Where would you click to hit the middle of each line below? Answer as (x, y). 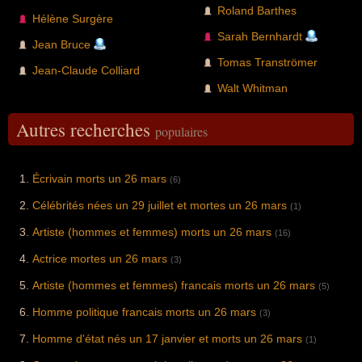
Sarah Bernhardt (260, 37)
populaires (181, 132)
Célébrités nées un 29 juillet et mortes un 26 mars (160, 206)
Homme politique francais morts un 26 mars (144, 312)
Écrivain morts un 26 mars (99, 179)
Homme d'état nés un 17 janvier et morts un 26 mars (167, 339)
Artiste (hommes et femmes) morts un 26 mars (152, 232)
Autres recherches (86, 130)
